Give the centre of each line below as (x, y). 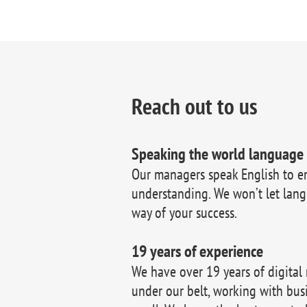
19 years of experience (197, 251)
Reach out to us (195, 106)
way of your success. (184, 212)
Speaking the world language (218, 154)
